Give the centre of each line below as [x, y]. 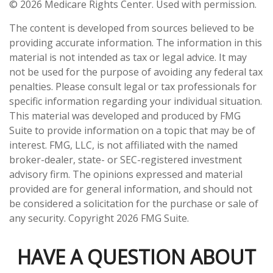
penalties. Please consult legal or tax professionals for [133, 87]
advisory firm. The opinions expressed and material [126, 174]
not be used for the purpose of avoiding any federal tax [136, 72]
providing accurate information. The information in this [136, 43]
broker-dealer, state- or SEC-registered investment [126, 160]
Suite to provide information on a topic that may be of [132, 130]
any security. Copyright [63, 218]
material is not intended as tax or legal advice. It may [128, 57]
